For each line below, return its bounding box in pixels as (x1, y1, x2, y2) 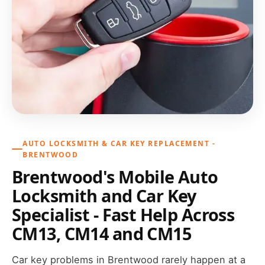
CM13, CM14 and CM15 (12, 222, 192, 245)
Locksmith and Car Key (12, 184, 196, 208)
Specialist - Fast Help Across (12, 203, 235, 227)
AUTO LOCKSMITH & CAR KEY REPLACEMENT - (22, 138, 216, 149)
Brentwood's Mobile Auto (12, 165, 218, 189)
